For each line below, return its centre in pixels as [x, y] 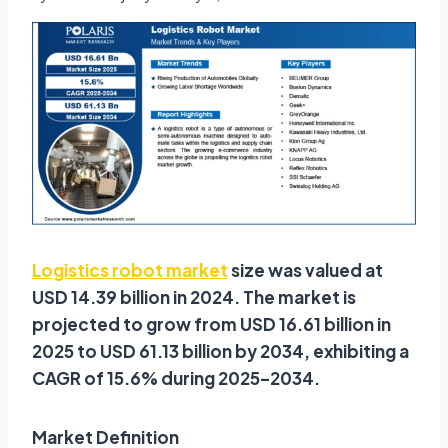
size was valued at [305, 270]
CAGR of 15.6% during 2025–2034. [176, 378]
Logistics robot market [130, 270]
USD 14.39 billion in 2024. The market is [194, 297]
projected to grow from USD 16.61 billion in [211, 324]
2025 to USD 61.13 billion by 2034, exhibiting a [220, 351]
